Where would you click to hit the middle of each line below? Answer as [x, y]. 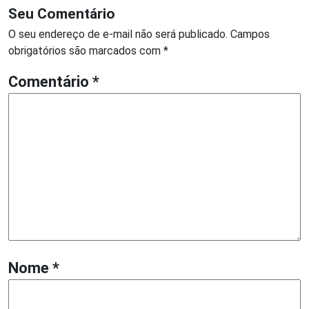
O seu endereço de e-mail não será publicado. [118, 34]
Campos [250, 34]
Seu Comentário [62, 13]
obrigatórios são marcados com [86, 50]
